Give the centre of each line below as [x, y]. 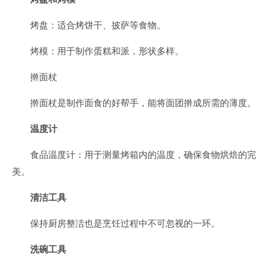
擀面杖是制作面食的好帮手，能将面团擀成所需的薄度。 [143, 103]
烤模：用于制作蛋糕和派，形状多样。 [107, 51]
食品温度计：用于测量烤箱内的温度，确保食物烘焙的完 [143, 155]
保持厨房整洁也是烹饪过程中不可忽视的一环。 [125, 223]
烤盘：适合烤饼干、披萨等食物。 [98, 25]
